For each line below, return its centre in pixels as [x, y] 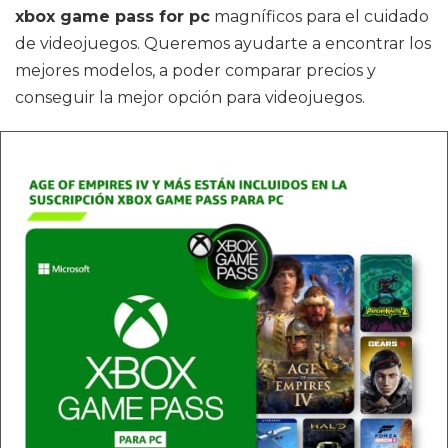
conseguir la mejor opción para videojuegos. [190, 97]
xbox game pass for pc [112, 16]
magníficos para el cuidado [319, 16]
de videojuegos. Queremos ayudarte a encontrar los [223, 43]
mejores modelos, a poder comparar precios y [195, 70]
